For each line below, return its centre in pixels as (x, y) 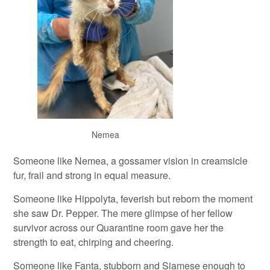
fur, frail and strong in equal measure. (92, 175)
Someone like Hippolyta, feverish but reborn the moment (133, 198)
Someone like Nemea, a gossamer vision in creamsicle (131, 160)
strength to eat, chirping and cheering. (94, 242)
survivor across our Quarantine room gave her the (119, 227)
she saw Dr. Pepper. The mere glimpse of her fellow (123, 213)
